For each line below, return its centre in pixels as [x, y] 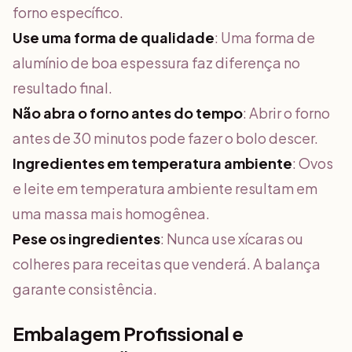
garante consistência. [85, 289]
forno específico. [68, 12]
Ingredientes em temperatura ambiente [152, 163]
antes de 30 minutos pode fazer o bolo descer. [165, 138]
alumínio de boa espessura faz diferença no [156, 62]
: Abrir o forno [286, 113]
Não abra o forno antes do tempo [128, 113]
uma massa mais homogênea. [111, 213]
